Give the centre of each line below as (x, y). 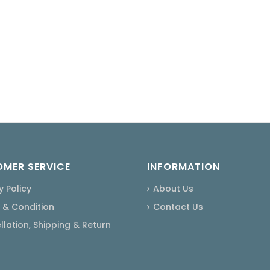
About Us (173, 188)
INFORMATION (184, 166)
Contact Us (178, 206)
